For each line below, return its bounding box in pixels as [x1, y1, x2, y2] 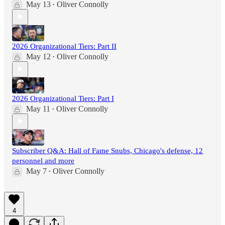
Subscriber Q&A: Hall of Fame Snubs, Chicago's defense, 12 [12, 146, 203, 155]
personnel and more [12, 156, 74, 165]
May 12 [26, 52, 51, 61]
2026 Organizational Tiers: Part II [12, 42, 117, 50]
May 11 [26, 104, 50, 113]
